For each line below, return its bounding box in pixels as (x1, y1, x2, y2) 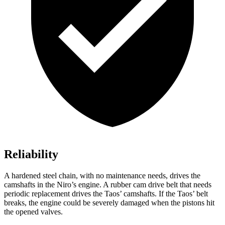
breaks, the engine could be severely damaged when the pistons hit (4, 198, 214, 207)
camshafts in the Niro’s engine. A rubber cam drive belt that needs (4, 180, 211, 189)
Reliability (4, 148, 58, 161)
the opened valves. (4, 207, 63, 216)
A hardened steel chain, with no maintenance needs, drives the (4, 171, 200, 180)
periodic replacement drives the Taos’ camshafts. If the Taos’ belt (4, 189, 208, 198)
